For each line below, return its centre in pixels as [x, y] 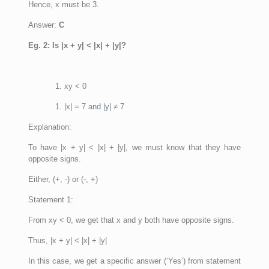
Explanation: [50, 127]
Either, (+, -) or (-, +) [63, 179]
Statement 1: [50, 199]
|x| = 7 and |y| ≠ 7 [94, 106]
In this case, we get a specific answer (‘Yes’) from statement [134, 261]
